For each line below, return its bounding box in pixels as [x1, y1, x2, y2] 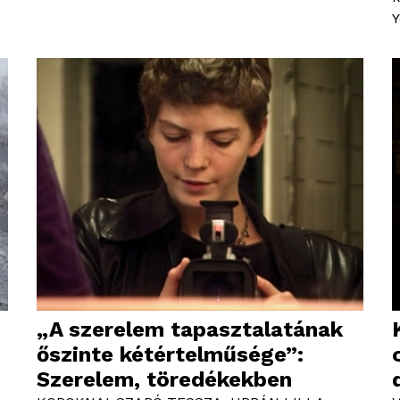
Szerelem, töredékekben [37, 367, 293, 393]
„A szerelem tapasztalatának [37, 317, 344, 343]
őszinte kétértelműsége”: [37, 342, 304, 368]
